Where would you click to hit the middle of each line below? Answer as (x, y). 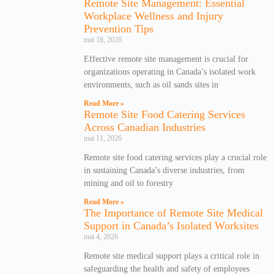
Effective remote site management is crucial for (166, 59)
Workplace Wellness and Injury (154, 16)
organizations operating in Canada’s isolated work (170, 72)
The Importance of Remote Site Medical (173, 213)
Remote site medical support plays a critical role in (172, 256)
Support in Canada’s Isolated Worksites (171, 225)
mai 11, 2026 (103, 138)
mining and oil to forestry (128, 183)
